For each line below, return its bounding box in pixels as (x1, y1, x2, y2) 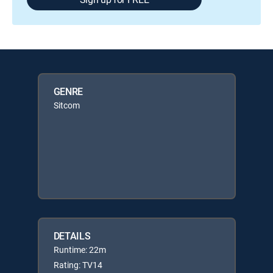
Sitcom (53, 99, 80, 111)
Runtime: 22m (53, 244, 106, 255)
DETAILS (53, 229, 91, 243)
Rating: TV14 (53, 259, 102, 271)
